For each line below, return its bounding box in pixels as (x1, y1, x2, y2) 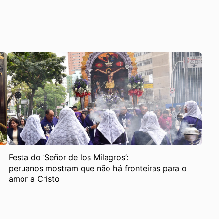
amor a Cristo (9, 174, 60, 184)
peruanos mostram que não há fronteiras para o (9, 163, 187, 173)
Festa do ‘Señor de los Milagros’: (9, 152, 129, 162)
